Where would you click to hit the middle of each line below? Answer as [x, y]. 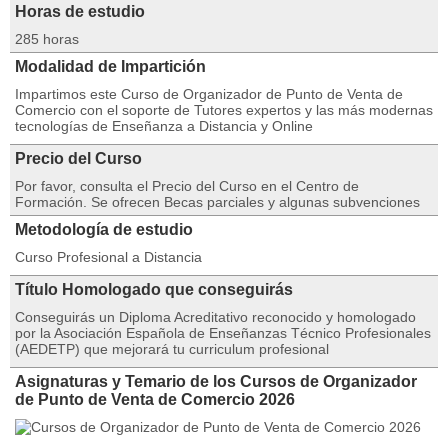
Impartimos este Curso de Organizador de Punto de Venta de [209, 94]
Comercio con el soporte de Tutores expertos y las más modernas [224, 110]
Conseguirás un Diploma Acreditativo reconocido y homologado [215, 317]
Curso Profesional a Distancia [108, 257]
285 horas [47, 39]
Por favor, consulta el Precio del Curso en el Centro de [187, 186]
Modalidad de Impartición [110, 66]
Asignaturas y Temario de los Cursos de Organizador [216, 381]
